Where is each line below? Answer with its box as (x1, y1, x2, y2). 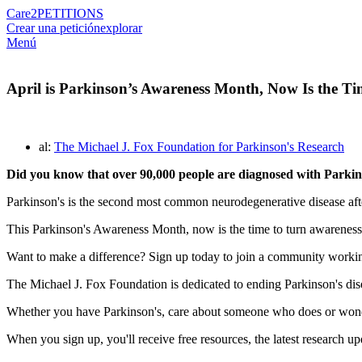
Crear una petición (6, 21, 100, 35)
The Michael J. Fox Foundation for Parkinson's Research (54, 140, 344, 154)
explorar (100, 21, 142, 35)
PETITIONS (37, 6, 103, 20)
